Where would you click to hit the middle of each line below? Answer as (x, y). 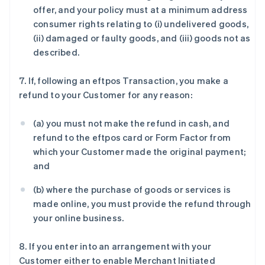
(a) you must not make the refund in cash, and (132, 123)
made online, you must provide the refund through (142, 203)
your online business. (80, 218)
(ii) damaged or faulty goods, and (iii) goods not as (142, 38)
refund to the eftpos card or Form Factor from (132, 137)
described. (56, 52)
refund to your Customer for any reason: (106, 95)
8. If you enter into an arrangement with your (115, 246)
